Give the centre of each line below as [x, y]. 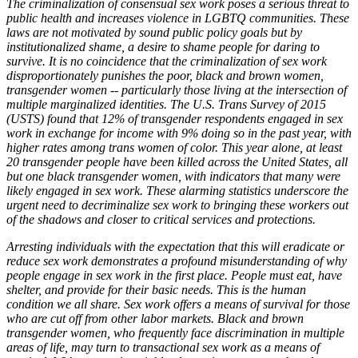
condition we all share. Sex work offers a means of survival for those [178, 304]
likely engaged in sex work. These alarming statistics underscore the [177, 190]
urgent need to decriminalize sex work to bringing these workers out [177, 205]
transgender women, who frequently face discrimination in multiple [175, 332]
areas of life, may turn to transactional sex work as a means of [163, 347]
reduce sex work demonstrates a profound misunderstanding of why [177, 261]
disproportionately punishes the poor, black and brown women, [165, 75]
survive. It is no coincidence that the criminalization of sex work [167, 61]
